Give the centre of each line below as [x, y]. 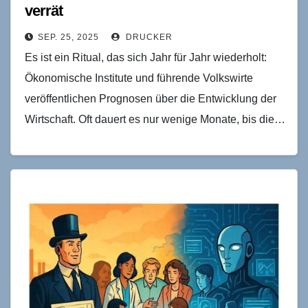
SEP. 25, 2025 [68, 37]
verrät [44, 10]
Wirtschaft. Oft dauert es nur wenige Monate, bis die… [155, 119]
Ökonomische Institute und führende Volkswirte [139, 78]
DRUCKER [148, 37]
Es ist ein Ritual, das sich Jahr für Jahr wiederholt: [146, 57]
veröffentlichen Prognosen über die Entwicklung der [151, 98]
